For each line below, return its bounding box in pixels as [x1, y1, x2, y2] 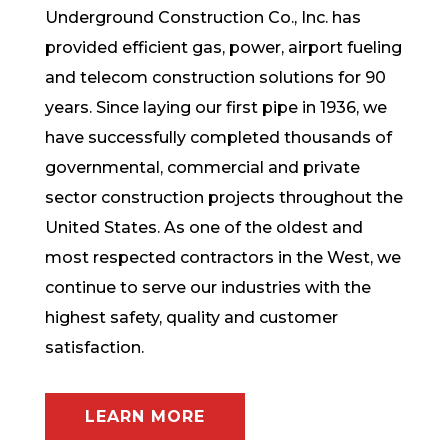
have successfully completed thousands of [44, 128, 392, 147]
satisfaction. [44, 338, 144, 357]
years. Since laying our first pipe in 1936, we [44, 98, 387, 117]
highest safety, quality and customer [44, 308, 338, 327]
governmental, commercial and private [44, 158, 360, 177]
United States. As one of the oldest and [44, 218, 363, 237]
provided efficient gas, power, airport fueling [44, 38, 402, 57]
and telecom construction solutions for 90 [44, 68, 386, 87]
